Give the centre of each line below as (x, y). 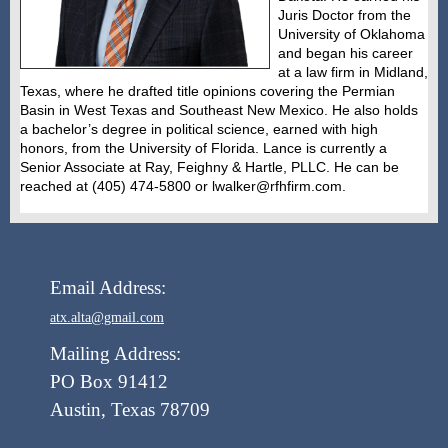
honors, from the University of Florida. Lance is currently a (203, 148)
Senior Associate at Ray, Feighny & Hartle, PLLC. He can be (209, 167)
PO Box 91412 (111, 381)
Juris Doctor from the (344, 15)
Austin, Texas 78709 (130, 409)
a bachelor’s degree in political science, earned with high (199, 129)
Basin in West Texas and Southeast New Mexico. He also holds (219, 110)
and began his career (345, 53)
